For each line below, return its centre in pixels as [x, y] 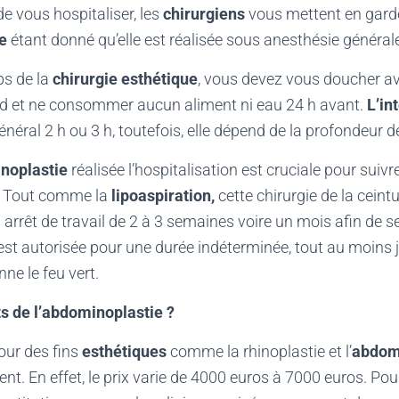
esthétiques [124, 351]
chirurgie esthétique [125, 79]
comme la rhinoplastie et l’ [259, 351]
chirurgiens [204, 14]
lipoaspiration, [163, 195]
